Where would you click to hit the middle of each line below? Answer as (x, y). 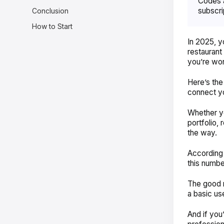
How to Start (52, 26)
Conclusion (50, 10)
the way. (202, 132)
